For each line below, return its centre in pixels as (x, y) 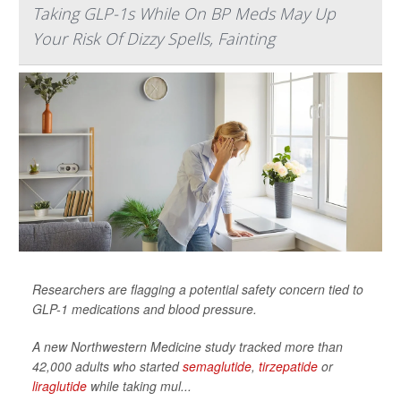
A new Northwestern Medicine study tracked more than (188, 347)
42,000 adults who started (107, 367)
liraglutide (60, 386)
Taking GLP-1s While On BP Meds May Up (184, 14)
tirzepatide (288, 367)
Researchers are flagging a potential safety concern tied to (198, 290)
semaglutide (217, 367)
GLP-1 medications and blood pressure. (145, 309)
